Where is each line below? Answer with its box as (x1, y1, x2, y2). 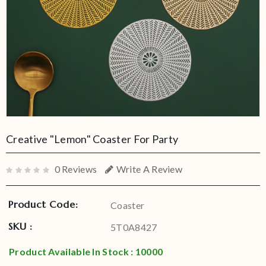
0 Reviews (54, 163, 97, 175)
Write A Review (116, 163, 183, 175)
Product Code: (8, 198, 78, 210)
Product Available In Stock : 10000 (9, 246, 163, 257)
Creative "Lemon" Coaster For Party (6, 132, 179, 145)
